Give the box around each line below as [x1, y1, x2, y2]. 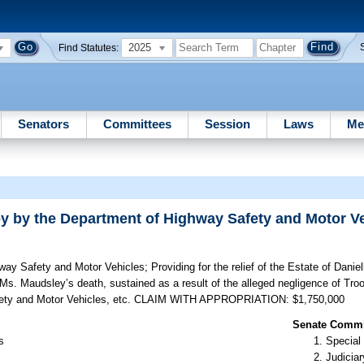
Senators [18, 116, 70, 131]
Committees [102, 116, 171, 131]
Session [204, 116, 250, 131]
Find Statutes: [58, 42, 119, 53]
